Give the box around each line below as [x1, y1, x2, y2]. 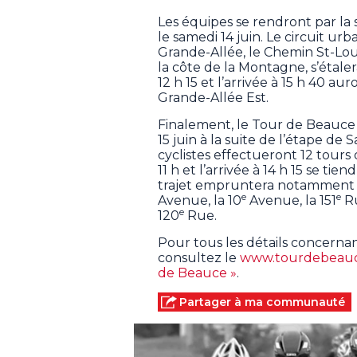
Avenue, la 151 [246, 192, 336, 208]
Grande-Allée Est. [158, 89, 269, 105]
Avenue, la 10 [158, 192, 241, 208]
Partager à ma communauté [179, 294, 345, 309]
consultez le [158, 249, 240, 265]
